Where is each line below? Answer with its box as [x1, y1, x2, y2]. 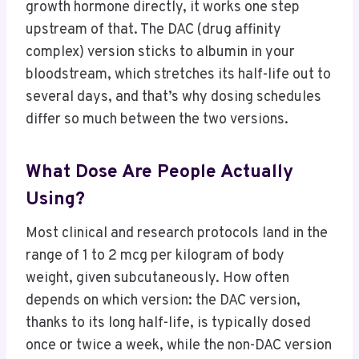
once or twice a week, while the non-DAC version [26, 337, 332, 356]
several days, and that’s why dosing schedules [26, 88, 321, 107]
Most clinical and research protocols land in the [26, 224, 328, 244]
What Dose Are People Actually [26, 160, 293, 184]
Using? [26, 188, 85, 212]
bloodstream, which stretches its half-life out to [26, 66, 331, 85]
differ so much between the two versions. [26, 111, 288, 130]
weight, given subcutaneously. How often [26, 269, 289, 288]
